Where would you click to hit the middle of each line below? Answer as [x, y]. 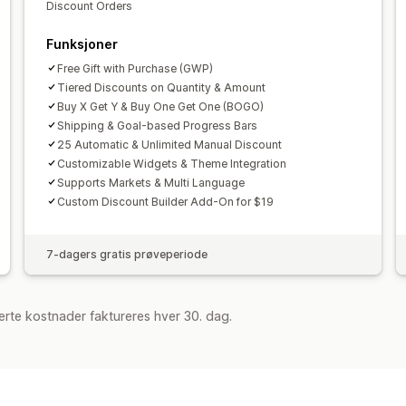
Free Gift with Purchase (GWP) [135, 68]
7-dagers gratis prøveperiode [126, 254]
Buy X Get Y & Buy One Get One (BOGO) [160, 106]
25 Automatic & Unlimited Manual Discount [169, 144]
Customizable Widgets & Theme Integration [171, 163]
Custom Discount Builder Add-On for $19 [165, 201]
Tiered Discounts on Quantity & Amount [161, 87]
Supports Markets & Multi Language [150, 182]
